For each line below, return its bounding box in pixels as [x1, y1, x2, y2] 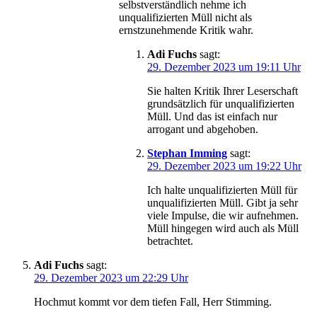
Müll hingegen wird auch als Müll [147, 222, 299, 234]
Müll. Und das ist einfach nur [147, 110, 277, 122]
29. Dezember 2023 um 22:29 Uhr [34, 272, 188, 284]
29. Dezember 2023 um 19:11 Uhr [147, 61, 301, 73]
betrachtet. [147, 235, 193, 247]
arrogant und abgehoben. [147, 123, 258, 135]
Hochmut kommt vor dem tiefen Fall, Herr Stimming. [34, 296, 272, 308]
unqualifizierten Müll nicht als [119, 11, 252, 23]
